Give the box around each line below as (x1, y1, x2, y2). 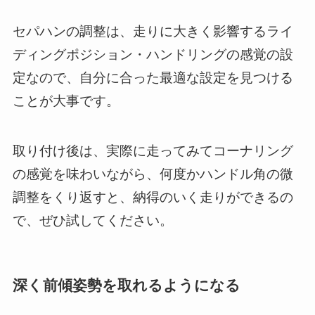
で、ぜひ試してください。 (12, 212, 173, 228)
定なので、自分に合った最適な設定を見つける (12, 70, 293, 86)
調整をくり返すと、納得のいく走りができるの (12, 189, 293, 205)
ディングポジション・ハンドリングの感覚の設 (12, 47, 293, 63)
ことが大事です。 (12, 94, 120, 109)
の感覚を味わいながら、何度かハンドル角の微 (12, 166, 293, 181)
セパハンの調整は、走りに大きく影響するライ (12, 24, 293, 39)
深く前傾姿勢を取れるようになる (12, 276, 240, 293)
